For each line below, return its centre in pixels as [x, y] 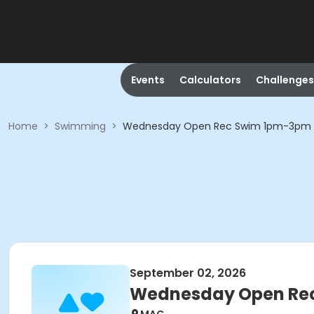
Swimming [80, 126]
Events [148, 80]
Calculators [210, 80]
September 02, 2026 [188, 273]
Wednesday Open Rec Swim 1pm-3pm [217, 126]
